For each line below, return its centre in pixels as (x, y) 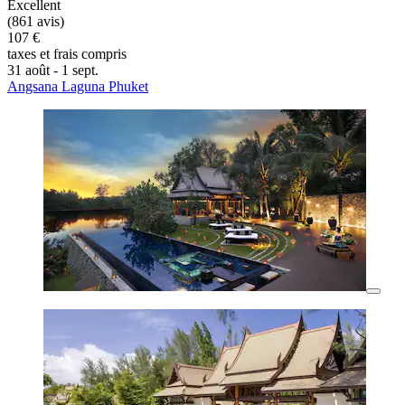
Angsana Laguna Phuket (78, 87)
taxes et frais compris (67, 54)
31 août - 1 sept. (53, 71)
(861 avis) (36, 22)
